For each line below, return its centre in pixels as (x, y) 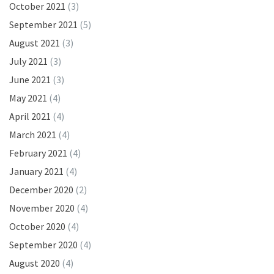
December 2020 (41, 189)
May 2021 (28, 98)
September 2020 (43, 244)
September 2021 (43, 24)
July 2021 (28, 61)
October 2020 (37, 226)
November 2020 (42, 208)
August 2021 (35, 43)
